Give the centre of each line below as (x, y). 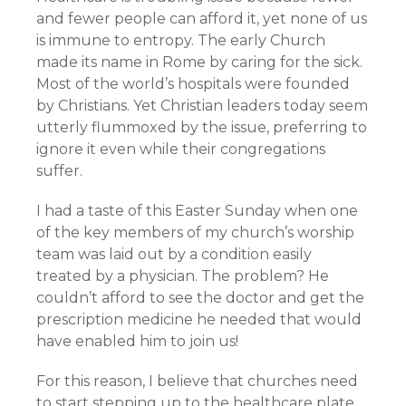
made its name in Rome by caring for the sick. (199, 62)
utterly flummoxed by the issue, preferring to (202, 127)
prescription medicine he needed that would (199, 319)
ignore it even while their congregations (181, 149)
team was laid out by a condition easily (174, 254)
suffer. (59, 171)
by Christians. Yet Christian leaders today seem (202, 106)
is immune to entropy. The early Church (181, 40)
